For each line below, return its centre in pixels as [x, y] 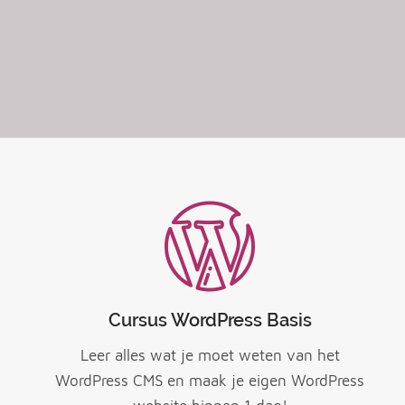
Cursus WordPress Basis [210, 320]
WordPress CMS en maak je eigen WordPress [210, 381]
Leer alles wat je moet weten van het [210, 356]
